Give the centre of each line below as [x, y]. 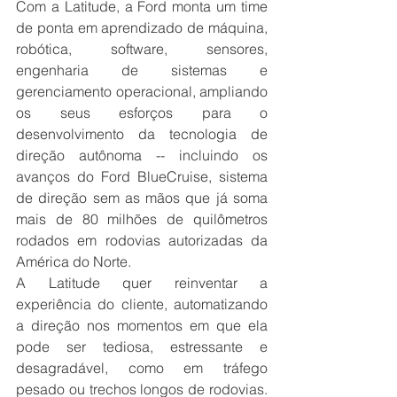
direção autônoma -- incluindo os [142, 156]
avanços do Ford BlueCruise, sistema [142, 177]
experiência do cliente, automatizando [142, 304]
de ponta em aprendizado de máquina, [142, 28]
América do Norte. [74, 262]
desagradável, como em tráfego [142, 368]
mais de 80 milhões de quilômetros [142, 219]
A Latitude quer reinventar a [142, 283]
